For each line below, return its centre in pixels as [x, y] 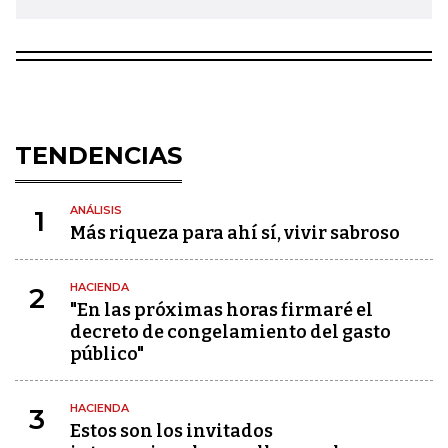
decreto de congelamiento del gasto [230, 332]
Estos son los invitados [171, 431]
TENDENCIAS [98, 155]
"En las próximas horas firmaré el [221, 310]
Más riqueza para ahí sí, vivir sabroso [235, 233]
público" [107, 354]
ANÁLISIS [96, 210]
